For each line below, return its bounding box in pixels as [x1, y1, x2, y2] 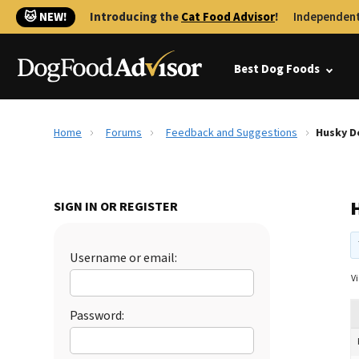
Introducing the [90, 9, 181, 26]
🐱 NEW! [24, 9, 67, 26]
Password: [70, 307, 124, 325]
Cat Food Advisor [181, 9, 275, 26]
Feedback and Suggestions [166, 125, 297, 141]
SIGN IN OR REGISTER [54, 198, 178, 216]
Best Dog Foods [234, 61, 320, 78]
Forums [106, 125, 142, 141]
